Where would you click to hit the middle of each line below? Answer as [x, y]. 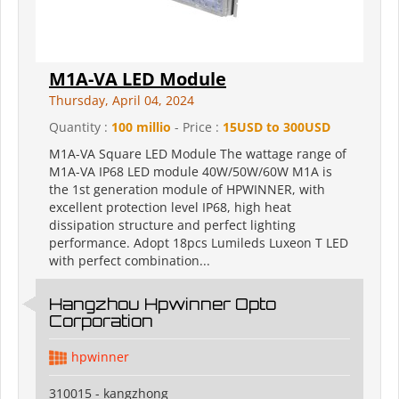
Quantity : [80, 127]
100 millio [141, 127]
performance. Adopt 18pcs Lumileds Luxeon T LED [199, 243]
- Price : [197, 127]
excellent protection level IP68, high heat [170, 208]
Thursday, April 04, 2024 [122, 101]
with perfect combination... [130, 261]
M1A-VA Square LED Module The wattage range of [198, 154]
